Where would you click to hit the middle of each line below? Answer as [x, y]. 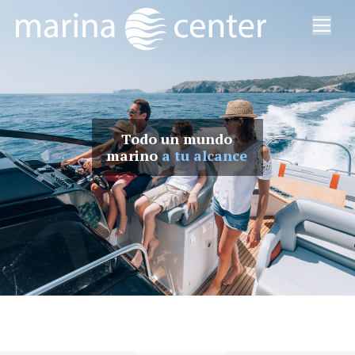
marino [134, 155]
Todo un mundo [177, 139]
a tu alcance [205, 155]
